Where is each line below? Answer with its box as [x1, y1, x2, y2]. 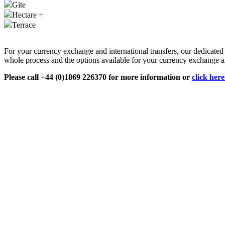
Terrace [12, 21, 36, 30]
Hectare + [12, 11, 43, 20]
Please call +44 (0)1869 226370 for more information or [4, 73, 192, 82]
